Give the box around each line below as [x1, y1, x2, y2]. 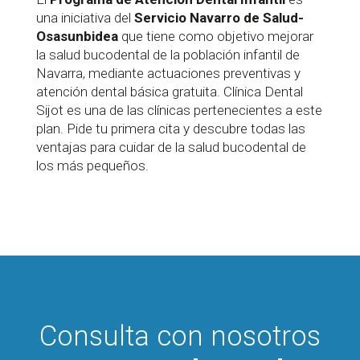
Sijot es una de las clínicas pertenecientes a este [35, 101, 322, 118]
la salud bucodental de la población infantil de [35, 46, 300, 63]
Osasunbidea [35, 27, 118, 44]
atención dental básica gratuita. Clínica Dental [35, 83, 303, 100]
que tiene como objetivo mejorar [117, 27, 313, 44]
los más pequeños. [35, 157, 149, 174]
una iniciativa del [35, 9, 134, 26]
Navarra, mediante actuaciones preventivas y [35, 64, 301, 81]
